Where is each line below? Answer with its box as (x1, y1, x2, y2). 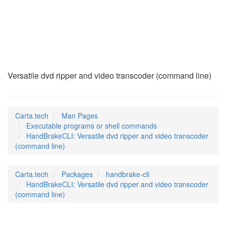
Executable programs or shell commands (26, 121, 157, 131)
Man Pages (62, 110, 98, 121)
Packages (62, 169, 93, 179)
